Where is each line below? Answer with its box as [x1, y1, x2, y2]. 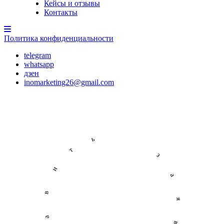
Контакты [44, 8, 77, 16]
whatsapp [24, 60, 54, 68]
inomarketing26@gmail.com [24, 78, 114, 86]
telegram [24, 51, 51, 59]
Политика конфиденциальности [4, 34, 113, 42]
